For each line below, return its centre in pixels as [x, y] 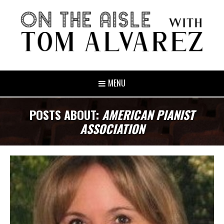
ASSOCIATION [112, 128]
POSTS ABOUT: [66, 114]
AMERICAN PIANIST [148, 114]
